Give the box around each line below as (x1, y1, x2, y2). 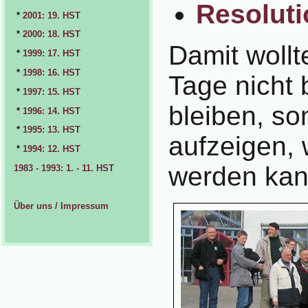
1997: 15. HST (23, 86, 80, 97)
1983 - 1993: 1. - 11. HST (14, 162, 114, 173)
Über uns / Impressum (14, 201, 109, 212)
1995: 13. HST (23, 124, 80, 135)
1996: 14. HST (23, 105, 80, 116)
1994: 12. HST (23, 144, 80, 155)
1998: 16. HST (23, 67, 80, 78)
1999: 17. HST (23, 48, 80, 59)
